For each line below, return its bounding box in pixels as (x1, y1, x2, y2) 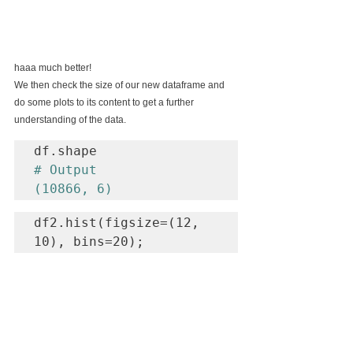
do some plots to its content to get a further (14, 96, 196, 108)
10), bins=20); (34, 233, 144, 249)
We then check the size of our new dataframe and (14, 79, 227, 91)
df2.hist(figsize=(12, (34, 214, 199, 230)
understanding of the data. (14, 113, 126, 125)
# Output (34, 162, 97, 177)
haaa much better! (14, 61, 91, 73)
